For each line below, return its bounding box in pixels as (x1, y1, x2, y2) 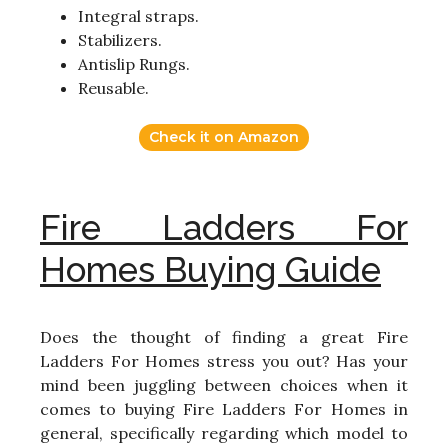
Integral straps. (78, 6, 199, 27)
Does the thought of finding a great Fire (40, 327, 408, 348)
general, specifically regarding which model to (40, 423, 408, 444)
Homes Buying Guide (40, 249, 381, 291)
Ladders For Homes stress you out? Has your (40, 351, 408, 372)
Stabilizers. (78, 30, 162, 51)
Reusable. (78, 78, 149, 99)
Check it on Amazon (149, 128, 299, 147)
